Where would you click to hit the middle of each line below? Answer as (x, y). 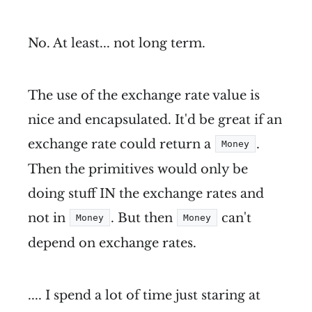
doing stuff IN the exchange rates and (146, 194)
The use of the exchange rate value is (144, 96)
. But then (143, 218)
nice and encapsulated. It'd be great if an (155, 120)
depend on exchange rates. (112, 243)
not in (48, 218)
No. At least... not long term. (117, 44)
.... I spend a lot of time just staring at (144, 296)
